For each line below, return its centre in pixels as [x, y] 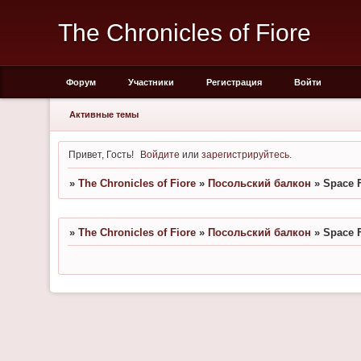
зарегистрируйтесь [246, 154]
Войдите [160, 154]
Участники [151, 82]
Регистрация [234, 82]
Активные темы [104, 114]
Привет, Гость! [101, 154]
